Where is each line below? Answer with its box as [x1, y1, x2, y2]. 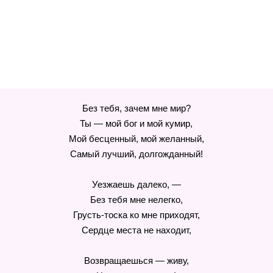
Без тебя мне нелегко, [90, 194, 183, 205]
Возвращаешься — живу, [83, 255, 189, 266]
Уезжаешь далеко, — [91, 179, 181, 190]
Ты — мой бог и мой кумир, [80, 118, 193, 129]
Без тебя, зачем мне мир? [82, 103, 191, 113]
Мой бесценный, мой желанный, [68, 133, 204, 144]
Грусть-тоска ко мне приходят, [73, 210, 200, 220]
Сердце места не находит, [81, 225, 191, 235]
